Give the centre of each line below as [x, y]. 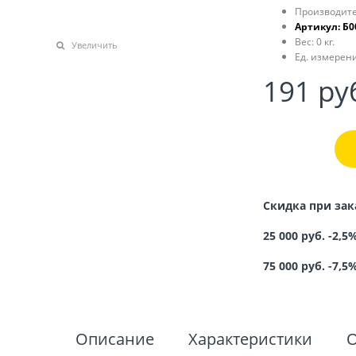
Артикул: [317, 27]
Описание [115, 339]
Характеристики [250, 339]
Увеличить [95, 45]
